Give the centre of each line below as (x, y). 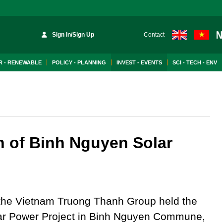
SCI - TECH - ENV (195, 62)
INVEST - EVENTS (139, 62)
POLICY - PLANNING (79, 62)
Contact (154, 35)
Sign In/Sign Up (73, 35)
